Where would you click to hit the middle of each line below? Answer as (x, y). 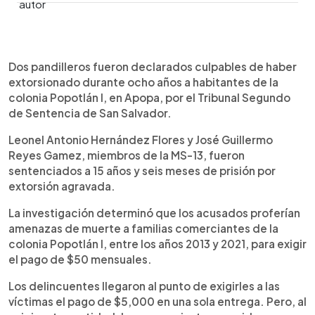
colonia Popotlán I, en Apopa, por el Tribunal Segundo (149, 98)
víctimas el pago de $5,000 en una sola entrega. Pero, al (157, 302)
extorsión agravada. (62, 186)
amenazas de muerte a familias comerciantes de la (143, 229)
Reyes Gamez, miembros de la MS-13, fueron (127, 155)
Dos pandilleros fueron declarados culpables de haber (153, 67)
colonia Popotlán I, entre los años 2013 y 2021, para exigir (157, 244)
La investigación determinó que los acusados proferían (154, 213)
